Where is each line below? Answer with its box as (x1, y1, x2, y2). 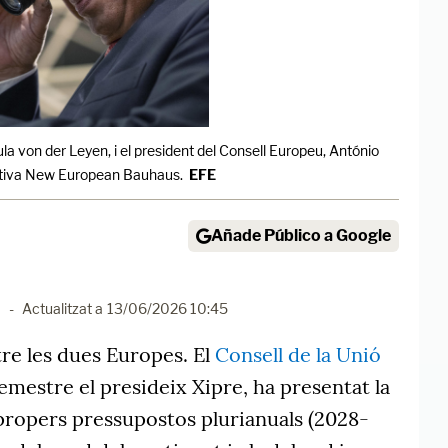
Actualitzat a (22, 300, 103, 318)
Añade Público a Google (211, 226, 391, 246)
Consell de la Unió (215, 342, 381, 368)
